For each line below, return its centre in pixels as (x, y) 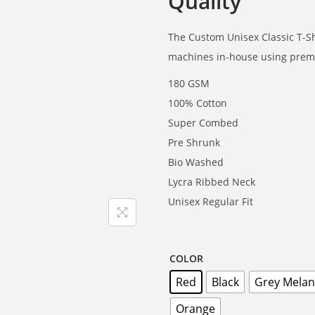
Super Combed (203, 123)
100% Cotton (198, 103)
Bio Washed (196, 162)
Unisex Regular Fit (211, 201)
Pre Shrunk (194, 142)
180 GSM (189, 83)
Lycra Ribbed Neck (212, 182)
